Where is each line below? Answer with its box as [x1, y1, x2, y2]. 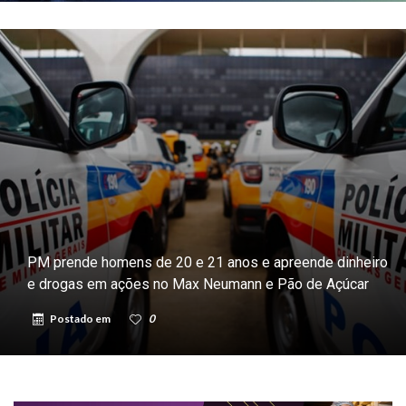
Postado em [50, 311, 112, 325]
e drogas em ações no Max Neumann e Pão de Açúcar [27, 275, 369, 293]
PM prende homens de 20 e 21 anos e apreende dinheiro [27, 253, 388, 271]
